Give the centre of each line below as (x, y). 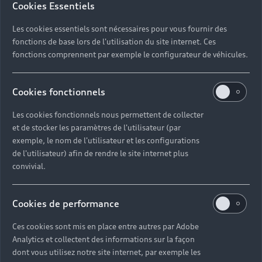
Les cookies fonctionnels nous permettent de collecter (108, 115)
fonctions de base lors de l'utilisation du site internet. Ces (114, 42)
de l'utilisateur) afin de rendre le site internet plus (100, 154)
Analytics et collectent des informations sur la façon (104, 239)
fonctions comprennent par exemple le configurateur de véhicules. (130, 55)
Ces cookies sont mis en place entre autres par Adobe (106, 227)
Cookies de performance (66, 204)
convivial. (29, 166)
